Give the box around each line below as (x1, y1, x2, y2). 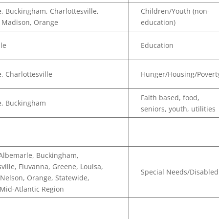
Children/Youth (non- (141, 6, 210, 16)
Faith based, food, (141, 93, 200, 102)
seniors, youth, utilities (141, 104, 216, 113)
